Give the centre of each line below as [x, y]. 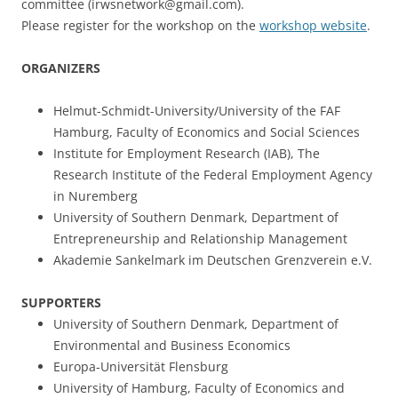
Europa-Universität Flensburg [141, 366]
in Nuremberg [96, 196]
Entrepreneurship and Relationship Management [200, 239]
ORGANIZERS [61, 68]
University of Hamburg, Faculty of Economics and [199, 388]
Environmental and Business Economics [172, 345]
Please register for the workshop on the [140, 25]
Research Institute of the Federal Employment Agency [213, 175]
